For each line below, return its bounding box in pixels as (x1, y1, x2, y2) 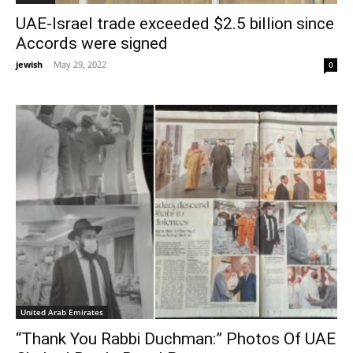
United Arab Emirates (20, 306, 103, 318)
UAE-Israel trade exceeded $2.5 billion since (16, 13, 334, 33)
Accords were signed (16, 33, 168, 53)
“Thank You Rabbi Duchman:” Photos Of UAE (16, 329, 336, 348)
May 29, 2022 (54, 58, 106, 70)
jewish (16, 58, 43, 70)
